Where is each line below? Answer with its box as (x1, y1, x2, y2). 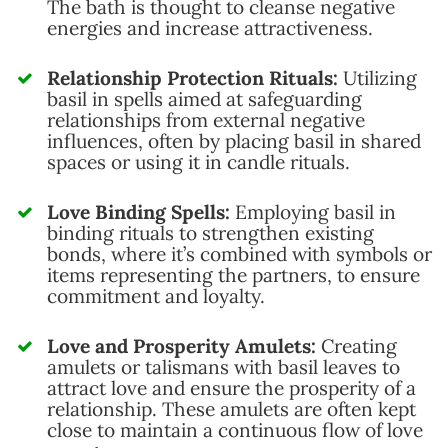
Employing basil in (230, 199, 396, 224)
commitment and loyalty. (47, 283, 265, 308)
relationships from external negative (47, 107, 365, 132)
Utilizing (338, 65, 417, 90)
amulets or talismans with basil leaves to (47, 354, 400, 379)
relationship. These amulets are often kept (47, 396, 416, 421)
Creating (316, 333, 397, 358)
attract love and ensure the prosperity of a (47, 375, 416, 400)
